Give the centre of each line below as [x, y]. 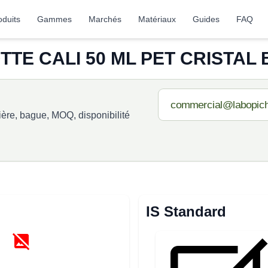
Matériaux [157, 19]
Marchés [105, 19]
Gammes [55, 19]
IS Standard [186, 211]
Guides [206, 19]
